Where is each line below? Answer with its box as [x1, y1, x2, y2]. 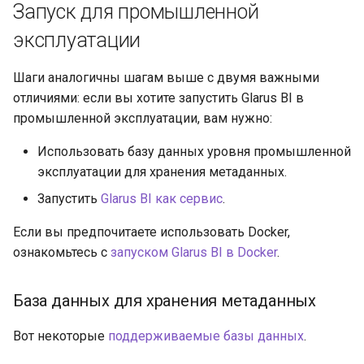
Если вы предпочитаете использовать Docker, [13, 223, 290, 240]
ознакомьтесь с [13, 244, 110, 260]
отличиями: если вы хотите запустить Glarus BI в [13, 89, 304, 106]
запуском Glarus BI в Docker [110, 244, 277, 260]
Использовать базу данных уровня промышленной [37, 143, 351, 159]
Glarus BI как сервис [101, 190, 223, 206]
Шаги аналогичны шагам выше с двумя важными [13, 69, 319, 85]
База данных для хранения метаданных [13, 290, 316, 310]
